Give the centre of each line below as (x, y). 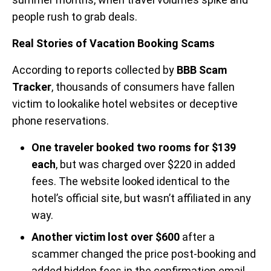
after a (197, 237)
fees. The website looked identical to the (131, 181)
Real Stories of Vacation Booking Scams (113, 44)
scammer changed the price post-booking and (144, 254)
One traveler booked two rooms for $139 (134, 148)
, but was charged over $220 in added (145, 165)
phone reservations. (60, 121)
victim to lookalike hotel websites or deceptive (125, 104)
